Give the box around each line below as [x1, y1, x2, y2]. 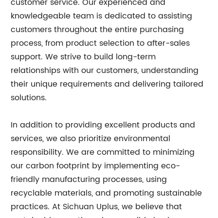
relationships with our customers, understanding [11, 64, 199, 77]
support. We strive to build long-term [11, 51, 156, 63]
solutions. [11, 91, 47, 104]
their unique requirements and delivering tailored [11, 78, 204, 91]
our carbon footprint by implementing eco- [11, 160, 181, 172]
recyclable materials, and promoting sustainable [11, 187, 202, 200]
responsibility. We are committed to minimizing [11, 146, 195, 159]
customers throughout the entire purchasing [11, 23, 184, 36]
